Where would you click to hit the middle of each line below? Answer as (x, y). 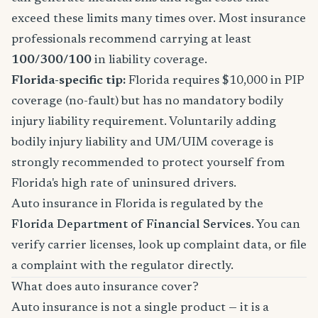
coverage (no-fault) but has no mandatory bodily (147, 102)
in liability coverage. (149, 60)
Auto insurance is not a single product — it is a (140, 308)
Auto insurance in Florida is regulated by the (137, 204)
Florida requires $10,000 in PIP (215, 81)
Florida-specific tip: (68, 81)
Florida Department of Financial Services (131, 225)
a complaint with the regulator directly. (122, 266)
